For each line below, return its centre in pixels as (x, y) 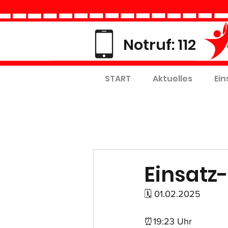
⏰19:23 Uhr (168, 221)
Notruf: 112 (160, 45)
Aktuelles (172, 79)
